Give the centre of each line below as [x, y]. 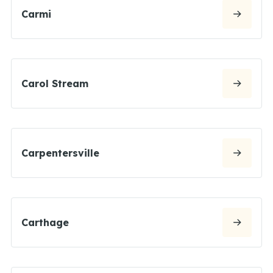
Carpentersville [60, 153]
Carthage [45, 222]
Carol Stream [55, 83]
